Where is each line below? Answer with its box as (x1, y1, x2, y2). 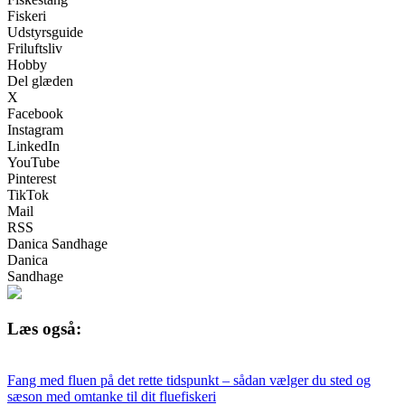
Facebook (7, 105, 63, 121)
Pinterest (7, 170, 56, 186)
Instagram (7, 121, 63, 137)
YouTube (7, 154, 60, 170)
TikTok (7, 186, 49, 202)
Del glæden (7, 72, 73, 89)
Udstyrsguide (7, 24, 83, 40)
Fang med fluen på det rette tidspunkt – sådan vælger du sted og (7, 372, 371, 388)
